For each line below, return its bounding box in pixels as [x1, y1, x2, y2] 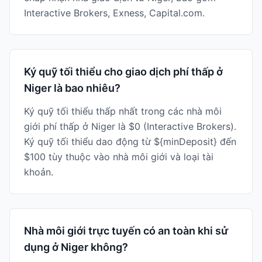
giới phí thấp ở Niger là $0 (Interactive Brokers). [24, 120, 236, 132]
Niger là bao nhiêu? [24, 82, 120, 94]
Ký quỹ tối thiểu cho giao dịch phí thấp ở [24, 65, 223, 78]
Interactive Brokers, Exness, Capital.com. [24, 7, 205, 19]
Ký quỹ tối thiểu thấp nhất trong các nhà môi [24, 105, 222, 117]
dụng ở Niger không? [24, 241, 128, 253]
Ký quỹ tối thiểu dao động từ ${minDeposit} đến [24, 136, 236, 147]
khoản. [24, 166, 53, 178]
